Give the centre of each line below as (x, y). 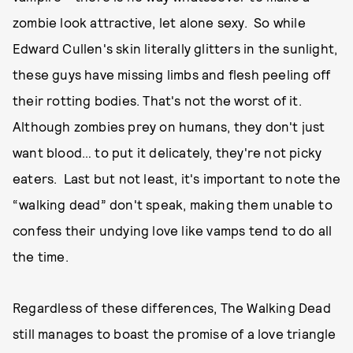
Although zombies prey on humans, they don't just (169, 126)
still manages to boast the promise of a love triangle (175, 333)
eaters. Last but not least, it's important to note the (177, 178)
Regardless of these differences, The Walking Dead (172, 307)
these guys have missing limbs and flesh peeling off (172, 74)
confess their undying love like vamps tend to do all (173, 230)
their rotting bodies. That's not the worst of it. (159, 100)
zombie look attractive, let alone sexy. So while (159, 22)
